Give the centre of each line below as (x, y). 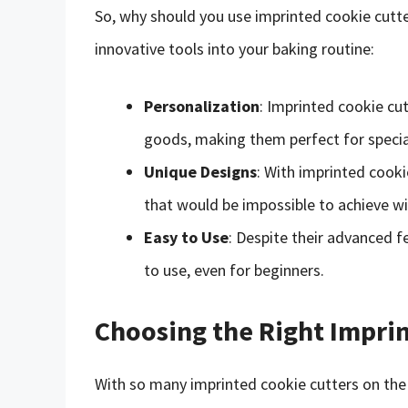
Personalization (202, 106)
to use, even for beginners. (234, 270)
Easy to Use (186, 237)
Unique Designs (200, 171)
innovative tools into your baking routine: (235, 48)
